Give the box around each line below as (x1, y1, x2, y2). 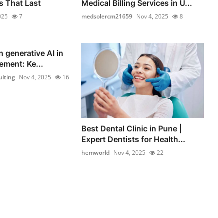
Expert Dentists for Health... (81, 134, 186, 145)
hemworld (81, 148, 110, 157)
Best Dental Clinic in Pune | (81, 124, 182, 134)
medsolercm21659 (81, 12, 133, 20)
